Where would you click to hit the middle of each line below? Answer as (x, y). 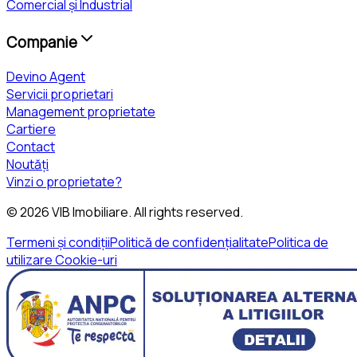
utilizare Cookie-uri (62, 259)
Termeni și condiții (58, 242)
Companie (42, 43)
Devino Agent (46, 76)
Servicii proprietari (60, 94)
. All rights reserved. (186, 212)
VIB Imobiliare (90, 212)
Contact (31, 146)
